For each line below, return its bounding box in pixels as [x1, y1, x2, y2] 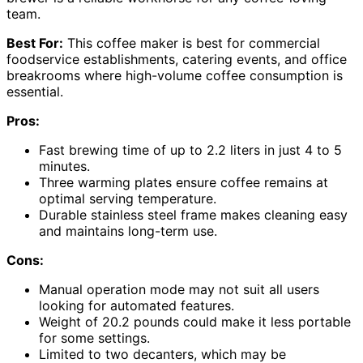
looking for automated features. [39, 297, 234, 314]
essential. [6, 83, 63, 100]
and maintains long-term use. [39, 223, 217, 240]
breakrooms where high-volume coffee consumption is [6, 67, 343, 84]
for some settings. [39, 330, 150, 347]
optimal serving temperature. [39, 190, 216, 207]
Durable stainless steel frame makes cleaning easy [39, 207, 348, 224]
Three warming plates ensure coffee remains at [39, 174, 328, 191]
